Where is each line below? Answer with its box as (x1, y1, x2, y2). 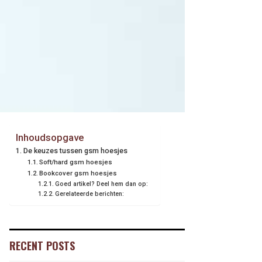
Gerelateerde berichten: (54, 191, 124, 197)
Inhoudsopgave (16, 132, 84, 143)
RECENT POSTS (9, 238, 75, 253)
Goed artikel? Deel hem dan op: (54, 181, 148, 187)
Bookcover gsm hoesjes (39, 169, 118, 177)
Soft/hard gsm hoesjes (39, 158, 113, 166)
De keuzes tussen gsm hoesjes (23, 146, 127, 155)
